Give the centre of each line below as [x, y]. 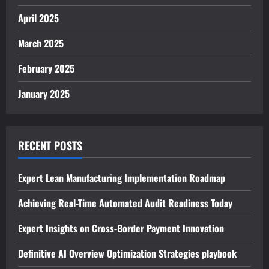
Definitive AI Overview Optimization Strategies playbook [127, 254]
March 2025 [41, 44]
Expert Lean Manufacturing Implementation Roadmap [122, 178]
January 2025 [44, 94]
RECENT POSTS [50, 146]
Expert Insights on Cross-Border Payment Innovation [121, 228]
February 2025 [46, 69]
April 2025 [38, 18]
